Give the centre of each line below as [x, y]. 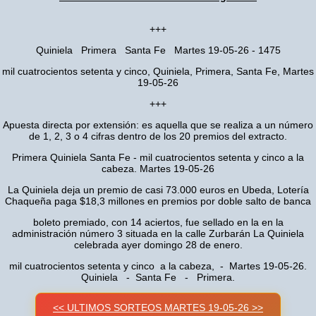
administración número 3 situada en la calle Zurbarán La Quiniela [158, 233]
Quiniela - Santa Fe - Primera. [158, 277]
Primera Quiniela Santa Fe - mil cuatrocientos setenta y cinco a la [158, 157]
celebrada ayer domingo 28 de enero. [158, 245]
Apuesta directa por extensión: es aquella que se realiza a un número [158, 125]
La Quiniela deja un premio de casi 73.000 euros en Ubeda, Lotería [158, 190]
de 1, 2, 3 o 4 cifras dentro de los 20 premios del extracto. [158, 136]
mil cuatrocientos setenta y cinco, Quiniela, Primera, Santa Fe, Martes [158, 71]
